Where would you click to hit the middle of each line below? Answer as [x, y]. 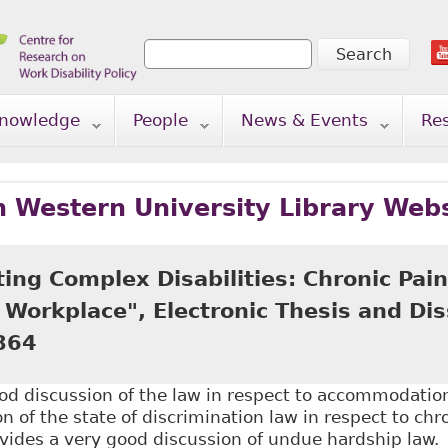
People [160, 120]
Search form [213, 71]
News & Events [304, 120]
